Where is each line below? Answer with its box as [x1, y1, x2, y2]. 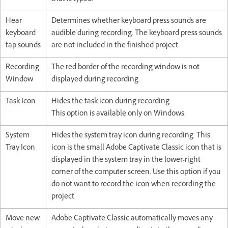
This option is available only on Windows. [51, 108, 186, 121]
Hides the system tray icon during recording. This [51, 130, 210, 142]
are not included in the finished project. [51, 40, 180, 52]
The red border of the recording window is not [51, 62, 199, 74]
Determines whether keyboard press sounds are [51, 16, 206, 28]
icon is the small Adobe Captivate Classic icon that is [51, 142, 221, 155]
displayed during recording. [51, 74, 140, 87]
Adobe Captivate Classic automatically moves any [51, 213, 213, 225]
